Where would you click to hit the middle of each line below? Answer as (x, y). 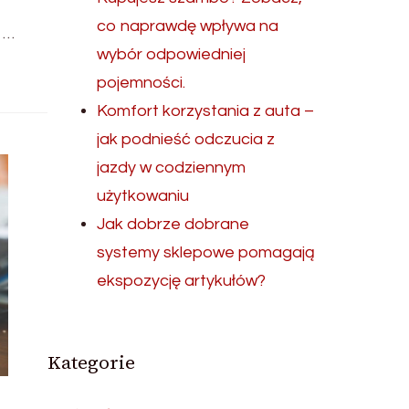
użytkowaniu (143, 196)
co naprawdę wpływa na (188, 26)
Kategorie (92, 362)
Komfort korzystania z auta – (206, 111)
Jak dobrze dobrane (173, 224)
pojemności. (142, 83)
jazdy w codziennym (172, 168)
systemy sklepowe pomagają (206, 252)
